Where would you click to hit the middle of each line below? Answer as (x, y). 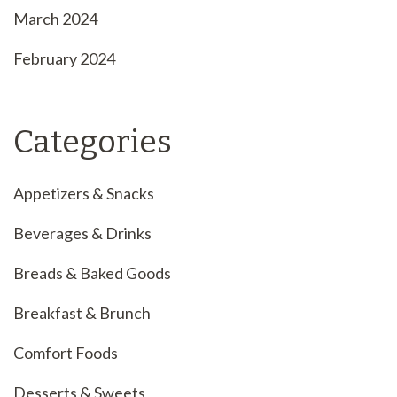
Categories (93, 142)
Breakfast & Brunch (82, 313)
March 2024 (55, 19)
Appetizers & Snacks (84, 194)
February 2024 (64, 59)
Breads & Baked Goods (92, 273)
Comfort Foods (66, 353)
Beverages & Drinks (82, 234)
